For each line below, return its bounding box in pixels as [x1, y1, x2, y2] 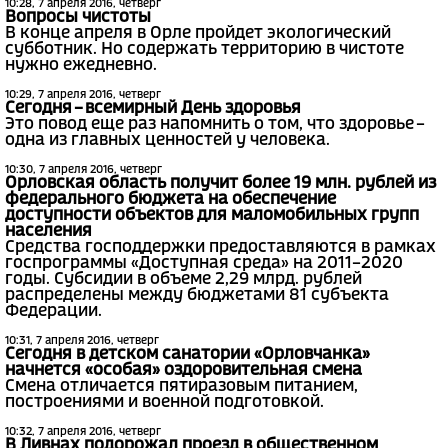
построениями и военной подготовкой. [5, 395, 324, 411]
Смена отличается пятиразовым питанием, [5, 379, 358, 395]
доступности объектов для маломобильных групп [5, 208, 419, 224]
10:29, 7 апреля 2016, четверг [5, 90, 161, 101]
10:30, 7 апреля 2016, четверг [5, 165, 162, 176]
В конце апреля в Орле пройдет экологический [5, 26, 391, 42]
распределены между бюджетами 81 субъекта [5, 288, 389, 304]
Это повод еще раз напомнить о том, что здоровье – [5, 117, 423, 133]
